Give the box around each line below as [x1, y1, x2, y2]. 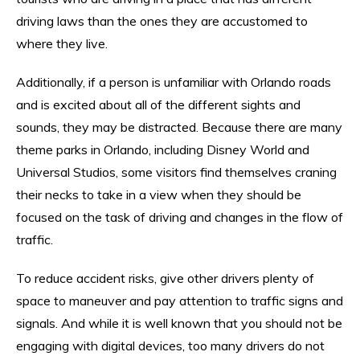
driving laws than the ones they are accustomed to [16, 12, 308, 29]
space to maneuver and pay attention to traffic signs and [16, 292, 343, 309]
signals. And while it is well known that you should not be [16, 314, 342, 331]
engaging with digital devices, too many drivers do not [16, 337, 325, 354]
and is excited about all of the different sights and [16, 96, 301, 112]
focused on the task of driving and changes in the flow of [16, 208, 343, 225]
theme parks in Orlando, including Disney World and [16, 141, 309, 157]
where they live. [16, 35, 108, 51]
